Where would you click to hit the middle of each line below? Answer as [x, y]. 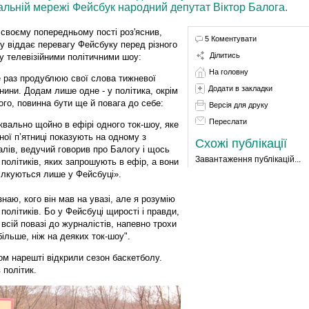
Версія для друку [238, 104]
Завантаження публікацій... [248, 159]
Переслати [228, 121]
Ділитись [225, 55]
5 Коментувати [230, 38]
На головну [228, 71]
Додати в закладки [240, 88]
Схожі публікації [241, 143]
